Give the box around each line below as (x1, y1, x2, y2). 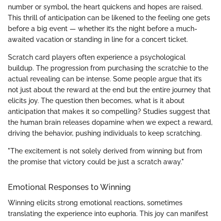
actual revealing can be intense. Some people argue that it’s (8, 74, 202, 83)
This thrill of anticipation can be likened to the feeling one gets (8, 13, 210, 22)
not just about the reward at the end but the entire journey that (8, 85, 211, 94)
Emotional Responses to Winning (8, 182, 131, 192)
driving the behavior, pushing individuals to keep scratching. (8, 129, 202, 137)
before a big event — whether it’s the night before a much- (8, 24, 197, 33)
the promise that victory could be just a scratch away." (8, 157, 184, 166)
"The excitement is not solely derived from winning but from (8, 147, 202, 155)
